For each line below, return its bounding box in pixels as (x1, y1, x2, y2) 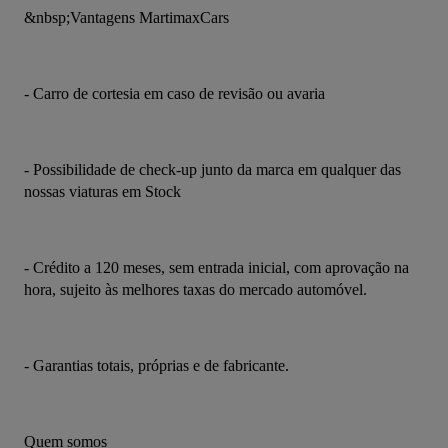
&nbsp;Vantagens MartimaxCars (24, 9, 229, 27)
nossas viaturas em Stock (24, 183, 181, 201)
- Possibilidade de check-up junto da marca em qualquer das (24, 161, 401, 179)
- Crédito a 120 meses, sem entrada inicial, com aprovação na (24, 259, 409, 277)
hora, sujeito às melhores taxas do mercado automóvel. (24, 281, 367, 299)
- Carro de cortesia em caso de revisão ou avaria (24, 85, 325, 103)
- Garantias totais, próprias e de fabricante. (24, 357, 289, 375)
